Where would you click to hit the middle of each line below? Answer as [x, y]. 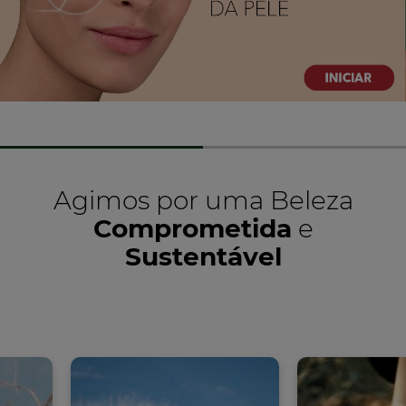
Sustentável [203, 257]
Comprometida [192, 229]
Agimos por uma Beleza [203, 201]
